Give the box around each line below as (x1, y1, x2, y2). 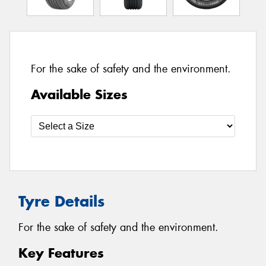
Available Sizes (31, 85, 128, 103)
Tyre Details (18, 191, 104, 211)
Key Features (18, 245, 104, 262)
